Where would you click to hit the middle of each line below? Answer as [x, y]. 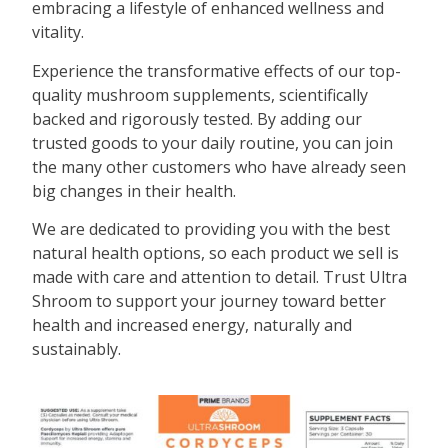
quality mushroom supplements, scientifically [200, 94]
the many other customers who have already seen [219, 166]
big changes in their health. [134, 190]
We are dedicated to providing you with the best [211, 229]
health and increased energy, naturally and [192, 325]
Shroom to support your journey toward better [209, 301]
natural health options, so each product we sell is [216, 253]
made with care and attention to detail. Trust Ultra [220, 277]
